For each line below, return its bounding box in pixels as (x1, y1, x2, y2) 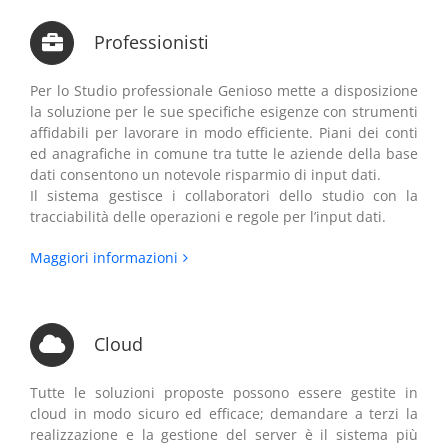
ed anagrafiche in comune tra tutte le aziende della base (30, 144, 418, 163)
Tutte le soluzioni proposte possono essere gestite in (30, 383, 418, 402)
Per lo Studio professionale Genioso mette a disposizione (30, 81, 418, 100)
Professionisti (94, 30, 209, 54)
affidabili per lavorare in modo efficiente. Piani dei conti (30, 123, 418, 142)
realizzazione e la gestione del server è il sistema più (30, 425, 418, 444)
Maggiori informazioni (30, 248, 178, 267)
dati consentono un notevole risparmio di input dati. (30, 165, 381, 184)
